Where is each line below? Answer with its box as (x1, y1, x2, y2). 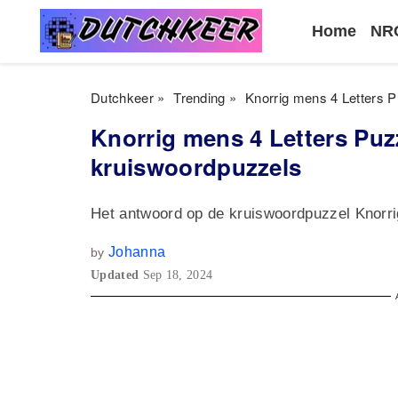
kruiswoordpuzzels (91, 150, 302, 183)
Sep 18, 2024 (142, 268, 213, 282)
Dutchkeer (91, 88, 154, 107)
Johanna (107, 244, 166, 259)
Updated (91, 268, 143, 282)
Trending (173, 88, 226, 107)
